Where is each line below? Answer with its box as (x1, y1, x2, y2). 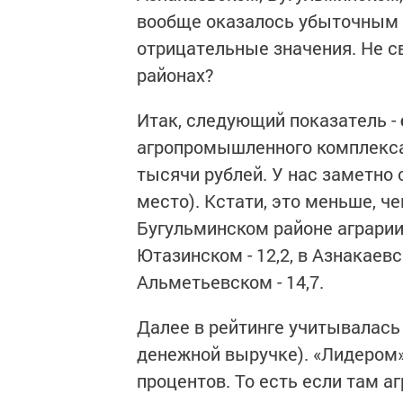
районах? (137, 63, 214, 86)
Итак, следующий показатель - (137, 108, 400, 131)
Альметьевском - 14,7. (137, 270, 324, 293)
